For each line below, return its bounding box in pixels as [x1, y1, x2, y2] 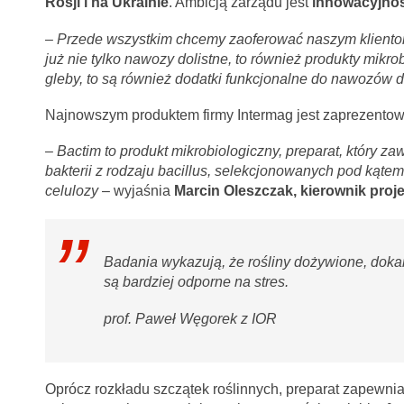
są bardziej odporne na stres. [104, 274, 289, 290]
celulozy [44, 183, 102, 199]
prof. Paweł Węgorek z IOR [104, 310, 278, 326]
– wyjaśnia [101, 183, 174, 199]
